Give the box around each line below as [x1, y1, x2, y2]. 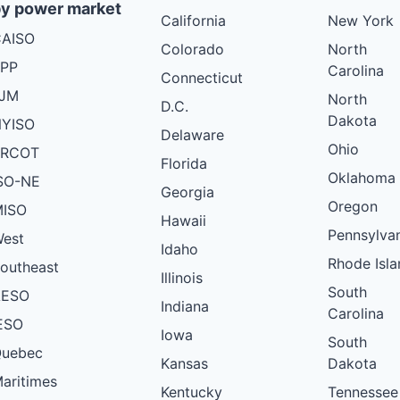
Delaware [161, 125, 224, 144]
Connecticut [161, 68, 243, 87]
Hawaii [161, 211, 206, 229]
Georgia [161, 182, 214, 201]
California [161, 11, 226, 29]
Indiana [161, 296, 209, 315]
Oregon [328, 196, 378, 215]
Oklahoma [328, 168, 396, 187]
